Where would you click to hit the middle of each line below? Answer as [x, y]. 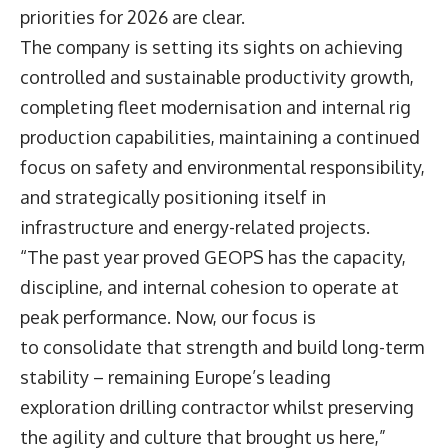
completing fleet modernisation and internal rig [215, 106]
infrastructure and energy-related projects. [197, 226]
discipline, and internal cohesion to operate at [209, 286]
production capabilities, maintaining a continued [220, 136]
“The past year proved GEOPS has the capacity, [213, 256]
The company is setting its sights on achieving [211, 46]
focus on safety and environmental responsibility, [222, 166]
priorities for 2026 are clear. [134, 16]
